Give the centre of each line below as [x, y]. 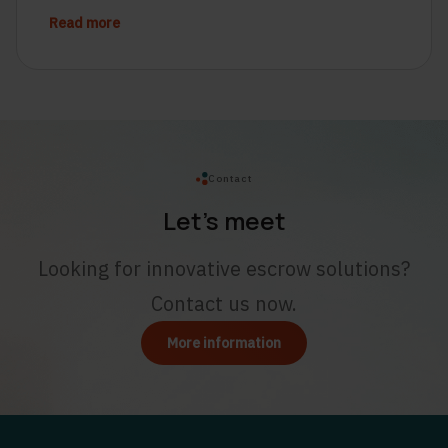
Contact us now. [224, 303]
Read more [84, 23]
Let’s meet [224, 220]
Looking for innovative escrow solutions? [224, 268]
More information [224, 343]
